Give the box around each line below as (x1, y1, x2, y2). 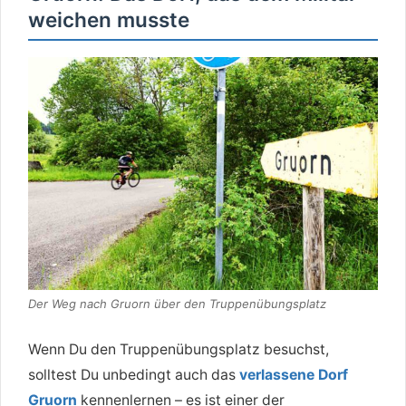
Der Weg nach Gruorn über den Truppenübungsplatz (28, 295, 326, 311)
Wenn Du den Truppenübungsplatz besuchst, (28, 341, 329, 359)
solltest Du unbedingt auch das (28, 366, 239, 384)
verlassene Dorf (239, 366, 348, 384)
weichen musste (28, 6, 189, 32)
